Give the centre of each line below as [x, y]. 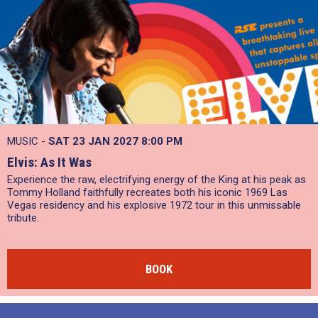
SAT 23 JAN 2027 [95, 141]
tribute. [23, 218]
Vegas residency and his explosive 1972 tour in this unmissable [154, 205]
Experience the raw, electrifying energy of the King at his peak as [157, 180]
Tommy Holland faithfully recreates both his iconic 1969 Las [147, 192]
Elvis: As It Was [49, 162]
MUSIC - [28, 141]
